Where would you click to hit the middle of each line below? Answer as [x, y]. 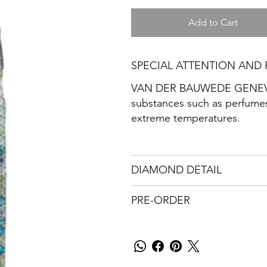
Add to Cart [213, 22]
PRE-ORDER [160, 200]
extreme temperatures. [185, 118]
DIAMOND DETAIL [176, 170]
